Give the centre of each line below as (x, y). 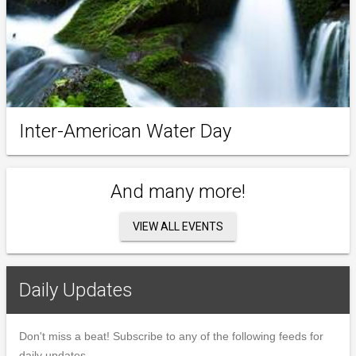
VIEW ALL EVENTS (178, 226)
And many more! (178, 191)
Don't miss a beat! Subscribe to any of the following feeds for (171, 336)
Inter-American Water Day (125, 131)
